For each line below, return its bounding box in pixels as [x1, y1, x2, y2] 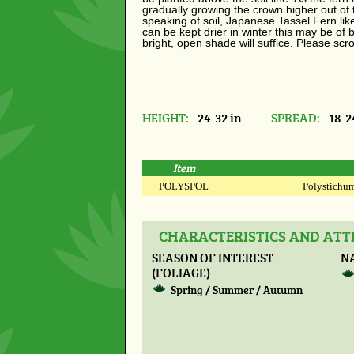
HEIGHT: [142, 109, 189, 126]
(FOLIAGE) [151, 263, 210, 281]
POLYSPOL [159, 179, 209, 192]
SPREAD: [271, 109, 321, 126]
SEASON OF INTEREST [151, 248, 273, 265]
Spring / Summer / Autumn [171, 282, 303, 298]
